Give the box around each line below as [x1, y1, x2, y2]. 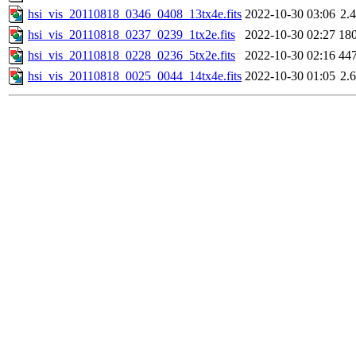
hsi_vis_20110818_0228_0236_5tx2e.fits [28, 48, 235, 63]
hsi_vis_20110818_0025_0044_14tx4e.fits [28, 69, 242, 83]
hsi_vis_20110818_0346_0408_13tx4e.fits [28, 7, 242, 21]
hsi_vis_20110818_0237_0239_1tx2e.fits [28, 28, 235, 42]
